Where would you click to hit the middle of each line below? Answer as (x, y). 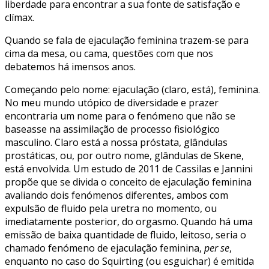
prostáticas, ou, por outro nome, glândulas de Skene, (124, 156)
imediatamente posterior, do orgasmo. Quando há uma (129, 222)
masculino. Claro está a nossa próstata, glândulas (116, 143)
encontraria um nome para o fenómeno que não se (120, 116)
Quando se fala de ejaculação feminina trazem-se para (127, 41)
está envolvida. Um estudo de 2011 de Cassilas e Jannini (129, 169)
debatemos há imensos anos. (70, 67)
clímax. (20, 18)
